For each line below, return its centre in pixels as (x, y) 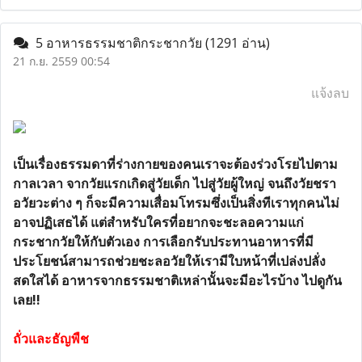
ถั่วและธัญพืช (51, 339)
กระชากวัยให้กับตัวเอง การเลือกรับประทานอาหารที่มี (163, 242)
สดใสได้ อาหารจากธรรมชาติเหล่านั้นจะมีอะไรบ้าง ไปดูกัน (177, 280)
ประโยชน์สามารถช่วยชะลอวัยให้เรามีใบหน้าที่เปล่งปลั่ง (169, 261)
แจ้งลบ (330, 93)
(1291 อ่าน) (238, 43)
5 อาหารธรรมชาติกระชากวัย (117, 43)
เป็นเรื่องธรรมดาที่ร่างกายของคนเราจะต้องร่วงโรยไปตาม (175, 164)
